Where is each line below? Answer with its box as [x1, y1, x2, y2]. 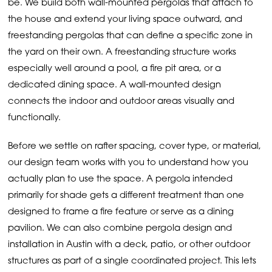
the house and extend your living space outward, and [8, 15, 243, 25]
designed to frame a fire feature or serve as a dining [8, 208, 234, 217]
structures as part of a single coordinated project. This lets [8, 257, 257, 267]
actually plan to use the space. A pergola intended [8, 175, 233, 185]
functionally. [8, 114, 61, 123]
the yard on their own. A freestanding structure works [8, 48, 237, 58]
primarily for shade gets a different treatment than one [8, 191, 245, 201]
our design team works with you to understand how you [8, 158, 249, 168]
